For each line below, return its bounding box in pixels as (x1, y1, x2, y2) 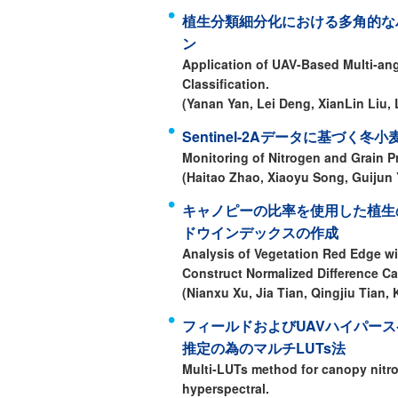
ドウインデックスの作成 (182, 222, 338, 243)
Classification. (182, 75, 269, 92)
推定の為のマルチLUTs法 (182, 338, 346, 358)
